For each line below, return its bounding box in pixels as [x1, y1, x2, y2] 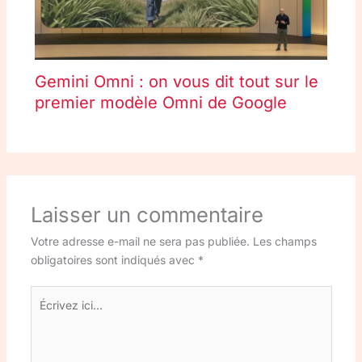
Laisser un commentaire [30, 202, 263, 228]
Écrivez [29, 288, 69, 302]
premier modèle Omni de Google [34, 93, 287, 113]
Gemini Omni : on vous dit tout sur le [34, 72, 318, 92]
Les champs [252, 234, 317, 249]
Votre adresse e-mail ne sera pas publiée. [30, 234, 250, 249]
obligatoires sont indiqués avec [30, 253, 198, 267]
